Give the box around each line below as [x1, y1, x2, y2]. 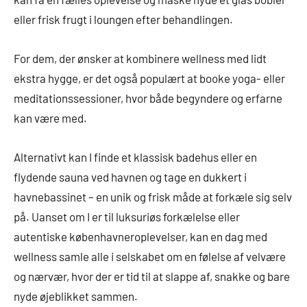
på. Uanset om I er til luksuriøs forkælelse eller [14, 210, 240, 224]
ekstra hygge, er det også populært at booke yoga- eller [14, 71, 285, 86]
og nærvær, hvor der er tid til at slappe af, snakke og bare [14, 269, 290, 284]
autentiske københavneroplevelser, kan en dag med [14, 230, 267, 244]
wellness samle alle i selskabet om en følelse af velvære [14, 249, 286, 264]
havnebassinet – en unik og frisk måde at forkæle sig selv [14, 190, 292, 204]
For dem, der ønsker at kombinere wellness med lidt [14, 51, 267, 66]
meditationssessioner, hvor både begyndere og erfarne [14, 91, 282, 106]
